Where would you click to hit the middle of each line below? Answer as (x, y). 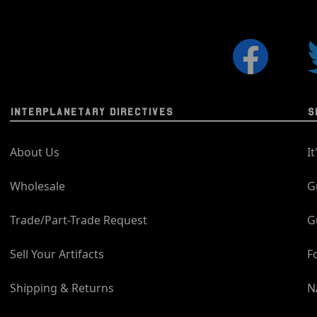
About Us (34, 152)
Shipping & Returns (62, 288)
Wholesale (37, 186)
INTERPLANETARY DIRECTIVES (91, 111)
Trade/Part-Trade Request (78, 220)
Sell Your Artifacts (57, 254)
